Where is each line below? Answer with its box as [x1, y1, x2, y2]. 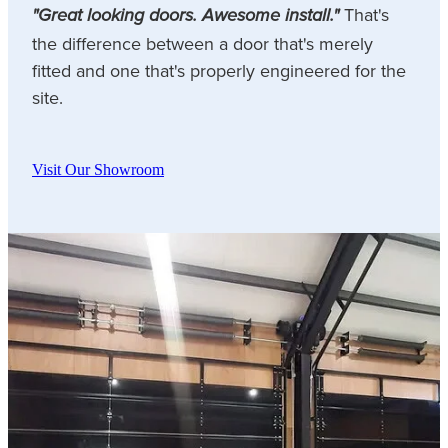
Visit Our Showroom [32, 160, 164, 178]
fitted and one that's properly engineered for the [32, 57, 406, 83]
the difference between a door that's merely [32, 30, 373, 56]
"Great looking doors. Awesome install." [32, 4, 339, 27]
